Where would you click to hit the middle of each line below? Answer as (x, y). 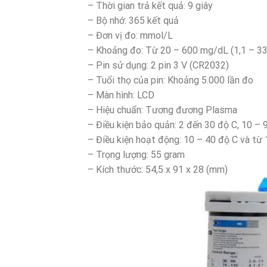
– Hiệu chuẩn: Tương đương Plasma (162, 110)
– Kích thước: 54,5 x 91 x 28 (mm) (158, 169)
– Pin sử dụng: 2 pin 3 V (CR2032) (158, 65)
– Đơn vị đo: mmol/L (130, 35)
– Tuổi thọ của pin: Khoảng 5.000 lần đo (170, 80)
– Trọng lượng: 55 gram (136, 154)
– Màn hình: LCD (121, 95)
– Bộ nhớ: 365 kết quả (133, 20)
